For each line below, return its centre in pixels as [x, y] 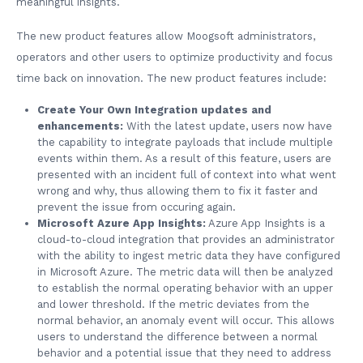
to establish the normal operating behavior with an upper [185, 288]
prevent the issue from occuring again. [137, 207]
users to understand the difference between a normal [177, 337]
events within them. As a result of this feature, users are [184, 158]
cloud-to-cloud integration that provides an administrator [186, 239]
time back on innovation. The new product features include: [171, 78]
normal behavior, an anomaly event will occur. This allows [186, 320]
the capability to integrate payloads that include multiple [185, 142]
